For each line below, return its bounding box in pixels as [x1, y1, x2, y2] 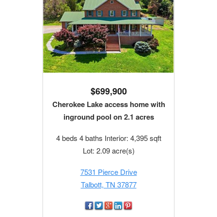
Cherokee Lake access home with [52, 99, 165, 110]
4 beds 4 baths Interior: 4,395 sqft [56, 133, 161, 143]
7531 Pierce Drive [80, 167, 137, 177]
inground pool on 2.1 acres [63, 111, 154, 123]
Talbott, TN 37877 [80, 179, 137, 190]
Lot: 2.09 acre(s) [82, 145, 135, 156]
